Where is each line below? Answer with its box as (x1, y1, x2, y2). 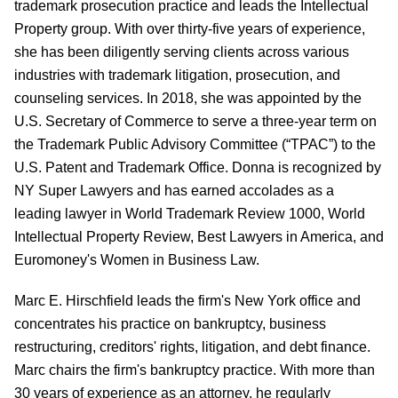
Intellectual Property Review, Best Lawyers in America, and (14, 227, 384, 244)
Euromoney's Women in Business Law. (14, 251, 259, 267)
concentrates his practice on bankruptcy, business (14, 314, 326, 331)
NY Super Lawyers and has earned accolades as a (14, 181, 334, 198)
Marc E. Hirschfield (14, 291, 133, 308)
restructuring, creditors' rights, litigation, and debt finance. (14, 338, 370, 354)
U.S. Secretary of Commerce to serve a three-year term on (14, 112, 377, 129)
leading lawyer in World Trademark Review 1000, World (14, 204, 365, 221)
